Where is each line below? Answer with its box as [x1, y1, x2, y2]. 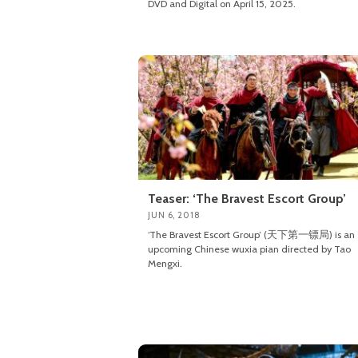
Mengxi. [148, 257, 182, 269]
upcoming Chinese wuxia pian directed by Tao [148, 242, 351, 255]
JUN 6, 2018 [148, 209, 201, 221]
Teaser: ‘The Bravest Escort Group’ [148, 190, 346, 206]
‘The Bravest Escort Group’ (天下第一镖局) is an [148, 228, 355, 241]
